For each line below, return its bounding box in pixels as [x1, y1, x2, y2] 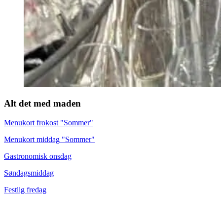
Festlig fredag [4, 185, 46, 194]
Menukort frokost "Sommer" [4, 118, 93, 127]
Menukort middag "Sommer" [4, 135, 95, 144]
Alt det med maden [4, 98, 81, 109]
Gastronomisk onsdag [4, 151, 72, 160]
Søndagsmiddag [4, 168, 54, 177]
